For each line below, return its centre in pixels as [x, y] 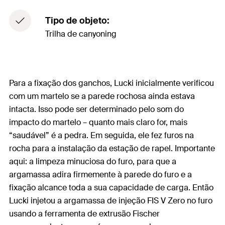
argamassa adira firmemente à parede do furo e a [100, 174]
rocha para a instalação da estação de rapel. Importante [112, 148]
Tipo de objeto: [77, 20]
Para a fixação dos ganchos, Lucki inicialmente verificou [111, 83]
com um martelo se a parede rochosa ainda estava [102, 96]
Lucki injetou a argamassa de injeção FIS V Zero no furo [111, 200]
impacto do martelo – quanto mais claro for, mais [98, 122]
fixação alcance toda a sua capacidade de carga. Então [111, 187]
